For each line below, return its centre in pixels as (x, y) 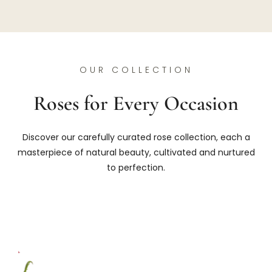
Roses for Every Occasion (136, 104)
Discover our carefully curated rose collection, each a (136, 138)
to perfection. (136, 168)
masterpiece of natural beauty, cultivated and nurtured (136, 153)
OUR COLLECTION (136, 70)
